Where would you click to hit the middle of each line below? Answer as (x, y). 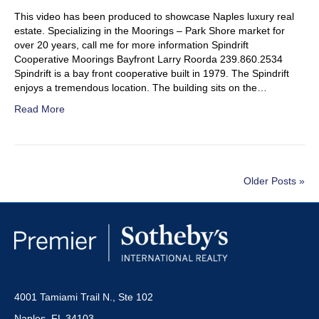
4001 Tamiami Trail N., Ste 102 (84, 297)
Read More (40, 109)
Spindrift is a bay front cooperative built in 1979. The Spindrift (152, 73)
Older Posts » (274, 181)
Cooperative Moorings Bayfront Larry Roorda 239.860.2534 (148, 59)
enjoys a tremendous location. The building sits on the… (141, 88)
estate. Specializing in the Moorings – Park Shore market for (150, 31)
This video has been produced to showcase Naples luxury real (154, 16)
